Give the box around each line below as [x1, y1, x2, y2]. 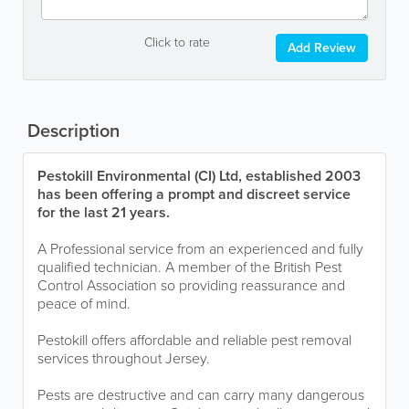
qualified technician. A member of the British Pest [37, 257, 341, 278]
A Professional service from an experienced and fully [37, 238, 363, 259]
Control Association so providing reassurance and [37, 275, 345, 296]
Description [23, 117, 120, 144]
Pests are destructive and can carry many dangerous [37, 384, 364, 405]
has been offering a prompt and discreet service [37, 184, 351, 204]
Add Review [288, 38, 356, 58]
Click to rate [143, 33, 210, 52]
